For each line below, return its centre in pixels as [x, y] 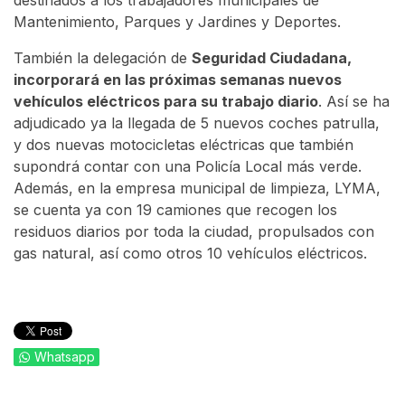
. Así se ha [354, 102]
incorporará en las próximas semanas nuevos [178, 80]
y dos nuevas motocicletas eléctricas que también [184, 145]
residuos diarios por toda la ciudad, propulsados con [194, 232]
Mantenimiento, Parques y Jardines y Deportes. [177, 22]
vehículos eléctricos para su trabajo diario [166, 102]
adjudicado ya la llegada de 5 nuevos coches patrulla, [197, 123]
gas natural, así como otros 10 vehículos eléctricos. [190, 254]
